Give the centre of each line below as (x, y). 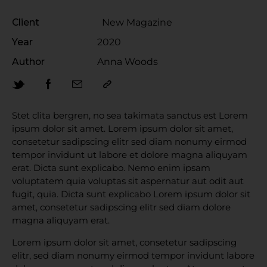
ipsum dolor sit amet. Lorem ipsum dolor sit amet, (122, 129)
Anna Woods (127, 62)
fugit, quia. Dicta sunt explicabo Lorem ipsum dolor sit (131, 194)
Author (28, 62)
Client (26, 23)
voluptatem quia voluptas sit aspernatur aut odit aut (128, 181)
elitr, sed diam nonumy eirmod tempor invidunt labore (133, 256)
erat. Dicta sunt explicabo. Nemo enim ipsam (111, 168)
